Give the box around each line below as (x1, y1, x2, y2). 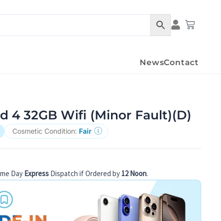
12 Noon (121, 169, 147, 179)
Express (24, 169, 49, 179)
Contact (164, 58, 199, 68)
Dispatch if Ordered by (49, 169, 122, 179)
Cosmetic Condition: (12, 126, 79, 135)
